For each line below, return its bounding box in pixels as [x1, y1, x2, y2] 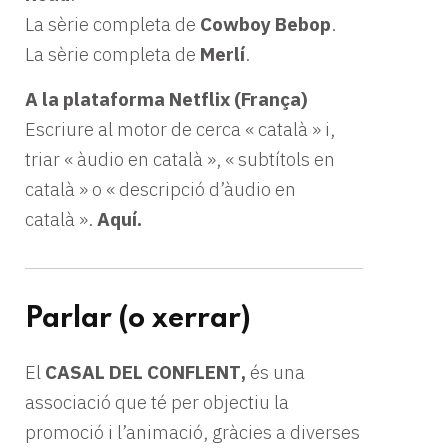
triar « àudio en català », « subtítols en [25, 146, 335, 171]
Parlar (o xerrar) [25, 304, 251, 334]
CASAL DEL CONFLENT [45, 359, 241, 384]
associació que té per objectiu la [25, 389, 289, 414]
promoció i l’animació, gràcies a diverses [25, 419, 360, 444]
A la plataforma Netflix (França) [25, 86, 308, 111]
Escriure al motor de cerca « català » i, [25, 116, 335, 141]
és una [250, 359, 305, 384]
